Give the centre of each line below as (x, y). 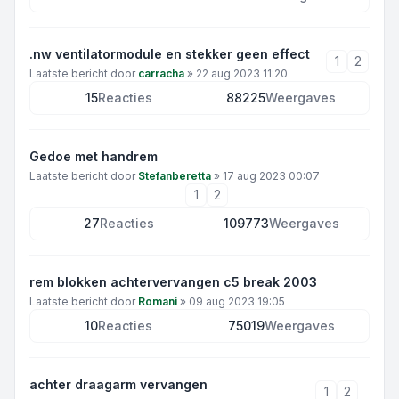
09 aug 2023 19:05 (237, 301)
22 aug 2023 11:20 (242, 73)
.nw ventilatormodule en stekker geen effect (170, 54)
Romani (158, 301)
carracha (161, 73)
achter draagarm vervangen (118, 384)
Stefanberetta (175, 176)
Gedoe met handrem (94, 156)
